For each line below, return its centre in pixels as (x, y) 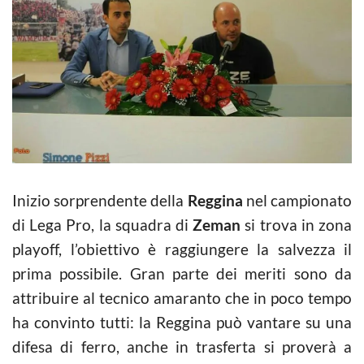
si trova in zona (297, 224)
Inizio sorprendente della (100, 200)
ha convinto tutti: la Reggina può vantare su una (182, 322)
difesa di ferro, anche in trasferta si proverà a (182, 346)
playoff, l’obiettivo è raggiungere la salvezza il (182, 249)
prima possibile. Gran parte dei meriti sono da (182, 273)
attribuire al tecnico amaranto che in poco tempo (182, 297)
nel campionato (297, 200)
